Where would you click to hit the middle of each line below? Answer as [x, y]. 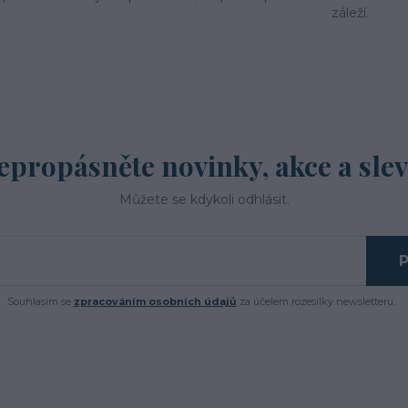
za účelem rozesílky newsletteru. [316, 301]
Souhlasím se [40, 301]
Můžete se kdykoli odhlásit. [204, 199]
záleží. [351, 13]
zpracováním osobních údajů [155, 301]
